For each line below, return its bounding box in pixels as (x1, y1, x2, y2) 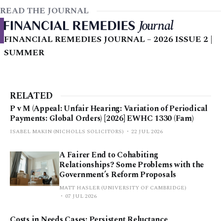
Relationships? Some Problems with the (59, 158, 204, 171)
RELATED (10, 89, 53, 103)
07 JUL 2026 (65, 191, 97, 200)
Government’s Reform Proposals (59, 168, 177, 181)
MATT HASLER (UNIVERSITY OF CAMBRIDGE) (59, 183, 186, 192)
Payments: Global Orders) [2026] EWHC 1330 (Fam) (10, 112, 194, 124)
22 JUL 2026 (131, 127, 163, 136)
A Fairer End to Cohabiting (59, 148, 158, 161)
